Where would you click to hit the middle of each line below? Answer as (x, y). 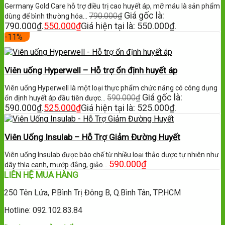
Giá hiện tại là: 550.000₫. (129, 26)
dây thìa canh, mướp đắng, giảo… (57, 165)
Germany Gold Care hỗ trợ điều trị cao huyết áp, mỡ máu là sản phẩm (112, 6)
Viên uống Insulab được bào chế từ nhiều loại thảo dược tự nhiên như (112, 155)
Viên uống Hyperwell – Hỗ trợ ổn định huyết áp (91, 71)
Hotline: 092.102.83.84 (43, 210)
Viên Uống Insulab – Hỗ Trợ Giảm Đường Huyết (92, 137)
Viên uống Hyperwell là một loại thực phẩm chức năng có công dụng (111, 88)
